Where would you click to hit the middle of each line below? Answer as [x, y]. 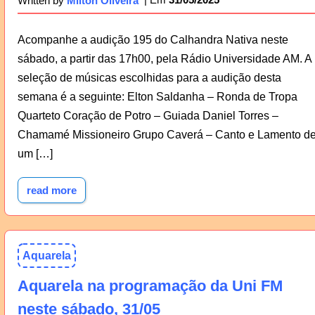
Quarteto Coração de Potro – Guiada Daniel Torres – [148, 116]
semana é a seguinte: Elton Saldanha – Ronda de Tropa [157, 97]
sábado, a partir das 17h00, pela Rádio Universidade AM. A [164, 59]
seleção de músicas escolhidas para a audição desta [149, 78]
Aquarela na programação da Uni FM [150, 285]
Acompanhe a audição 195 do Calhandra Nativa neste [153, 40]
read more [51, 190]
